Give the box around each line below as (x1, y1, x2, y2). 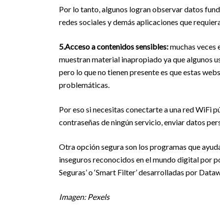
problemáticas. (59, 80, 110, 89)
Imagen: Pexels (59, 192, 110, 201)
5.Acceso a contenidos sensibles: (59, 42, 168, 51)
